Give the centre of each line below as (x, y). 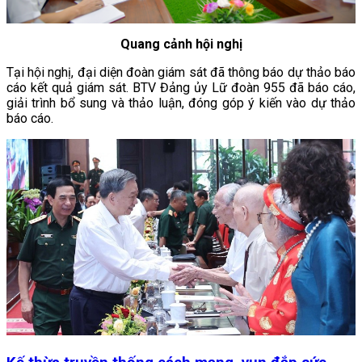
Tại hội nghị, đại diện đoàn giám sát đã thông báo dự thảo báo (181, 72)
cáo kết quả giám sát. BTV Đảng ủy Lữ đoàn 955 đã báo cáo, (181, 88)
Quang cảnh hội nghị (181, 44)
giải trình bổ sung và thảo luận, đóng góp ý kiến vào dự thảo (181, 103)
